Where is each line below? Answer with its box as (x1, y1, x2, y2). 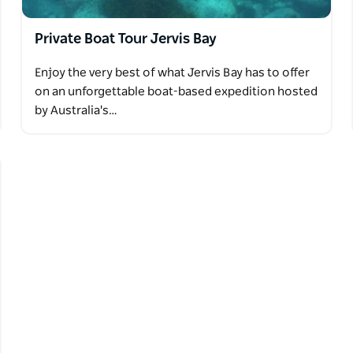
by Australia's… (34, 104, 117, 117)
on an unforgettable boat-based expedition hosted (34, 85, 318, 98)
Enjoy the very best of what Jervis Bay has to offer (34, 66, 310, 79)
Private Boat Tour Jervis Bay (34, 32, 217, 46)
